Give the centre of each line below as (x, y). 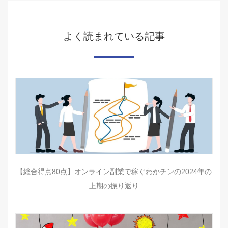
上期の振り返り (114, 186)
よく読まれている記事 (114, 36)
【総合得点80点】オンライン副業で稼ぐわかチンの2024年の (114, 171)
